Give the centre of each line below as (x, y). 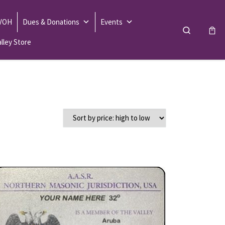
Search (202, 29)
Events (111, 22)
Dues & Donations (51, 22)
